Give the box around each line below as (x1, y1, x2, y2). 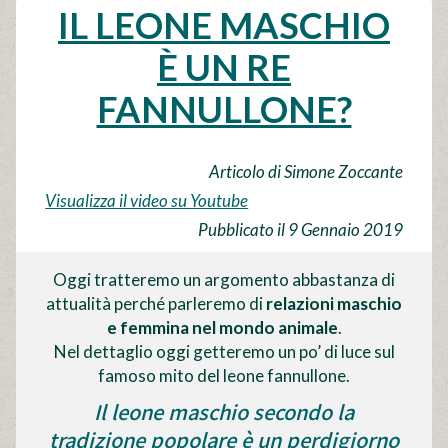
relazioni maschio (266, 293, 402, 314)
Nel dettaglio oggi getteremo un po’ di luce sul (53, 341, 395, 362)
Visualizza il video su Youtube (45, 190, 249, 211)
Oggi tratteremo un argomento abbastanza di (53, 269, 395, 290)
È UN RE (157, 45, 291, 89)
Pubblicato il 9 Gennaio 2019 (197, 219, 403, 240)
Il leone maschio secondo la (94, 397, 354, 426)
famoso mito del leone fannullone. (98, 365, 350, 386)
